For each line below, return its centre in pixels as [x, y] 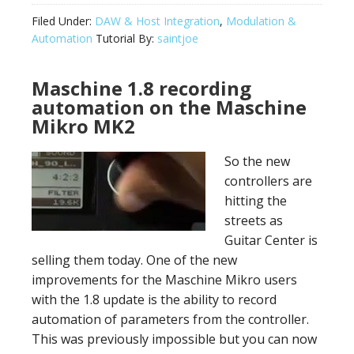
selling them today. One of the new [134, 260]
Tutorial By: [125, 38]
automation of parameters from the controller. [170, 319]
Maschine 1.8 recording [141, 88]
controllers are [268, 181]
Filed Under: [63, 21]
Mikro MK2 [83, 126]
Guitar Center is [271, 240]
